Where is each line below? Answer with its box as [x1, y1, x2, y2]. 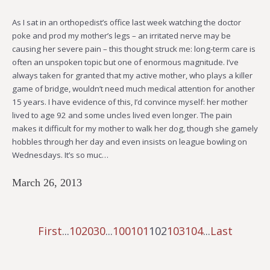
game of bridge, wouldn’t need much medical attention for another [12, 83, 255, 94]
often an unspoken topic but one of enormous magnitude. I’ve [12, 56, 239, 67]
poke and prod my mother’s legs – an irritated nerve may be [12, 30, 231, 41]
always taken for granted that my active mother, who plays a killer [12, 69, 253, 81]
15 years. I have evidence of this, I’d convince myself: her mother [12, 96, 248, 107]
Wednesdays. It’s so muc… [12, 149, 108, 160]
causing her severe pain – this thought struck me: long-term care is [12, 43, 256, 54]
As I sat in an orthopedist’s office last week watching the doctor [12, 16, 241, 28]
